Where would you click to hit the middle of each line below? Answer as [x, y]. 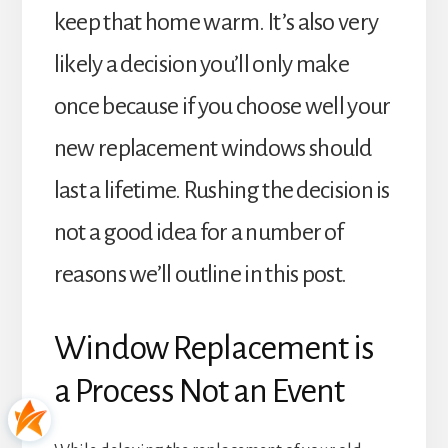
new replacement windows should [212, 147]
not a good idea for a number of [198, 231]
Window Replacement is [213, 347]
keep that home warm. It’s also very [216, 21]
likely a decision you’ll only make [201, 63]
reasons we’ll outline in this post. [200, 273]
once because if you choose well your [222, 105]
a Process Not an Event [198, 390]
